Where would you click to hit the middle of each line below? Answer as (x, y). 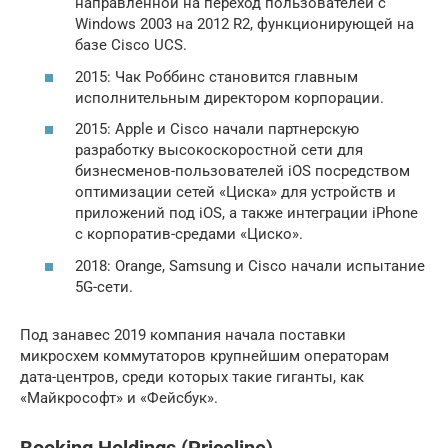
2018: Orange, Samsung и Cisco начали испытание (250, 265)
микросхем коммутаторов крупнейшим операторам (204, 355)
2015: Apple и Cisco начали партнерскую (217, 129)
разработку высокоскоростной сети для (219, 150)
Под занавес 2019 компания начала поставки (183, 334)
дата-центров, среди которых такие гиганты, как (192, 376)
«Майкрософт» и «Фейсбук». (119, 397)
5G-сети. (104, 286)
